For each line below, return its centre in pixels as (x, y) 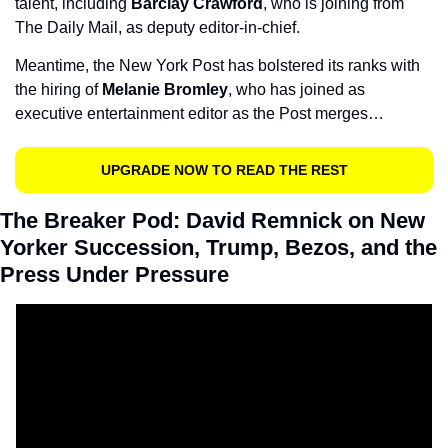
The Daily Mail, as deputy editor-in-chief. (157, 28)
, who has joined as (296, 90)
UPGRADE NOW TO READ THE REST (224, 170)
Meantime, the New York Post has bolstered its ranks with (217, 66)
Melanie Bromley (163, 90)
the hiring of (56, 90)
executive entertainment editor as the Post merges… (199, 114)
